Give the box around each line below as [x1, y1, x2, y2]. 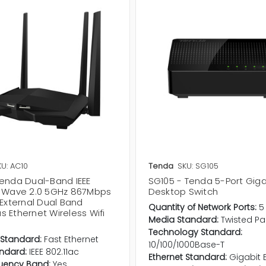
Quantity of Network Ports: [148, 201, 256, 214]
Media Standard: [148, 214, 218, 226]
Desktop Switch [148, 185, 218, 198]
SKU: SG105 [177, 160, 218, 172]
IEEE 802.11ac [28, 246, 79, 258]
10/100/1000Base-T [148, 239, 224, 251]
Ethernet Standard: [148, 251, 227, 264]
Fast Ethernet [43, 233, 99, 246]
